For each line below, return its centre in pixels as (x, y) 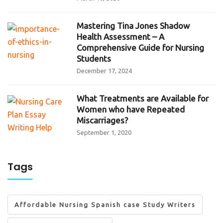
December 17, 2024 (105, 70)
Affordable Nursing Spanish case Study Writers (105, 204)
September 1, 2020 (104, 132)
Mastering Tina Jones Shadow (133, 25)
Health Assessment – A (121, 36)
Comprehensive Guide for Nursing (141, 47)
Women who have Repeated (131, 109)
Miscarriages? (103, 120)
